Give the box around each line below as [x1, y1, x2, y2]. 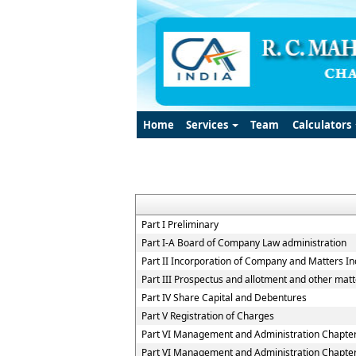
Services [186, 118, 230, 132]
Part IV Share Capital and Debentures [141, 291, 307, 304]
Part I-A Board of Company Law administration [141, 236, 346, 250]
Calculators [292, 118, 354, 132]
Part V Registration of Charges [141, 309, 274, 323]
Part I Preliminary [141, 218, 219, 231]
